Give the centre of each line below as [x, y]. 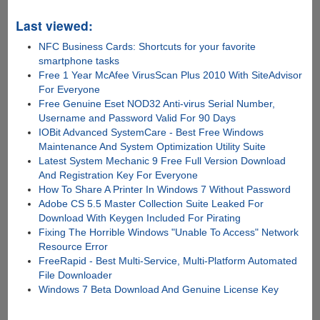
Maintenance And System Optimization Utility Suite [152, 146]
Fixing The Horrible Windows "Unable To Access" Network [169, 232]
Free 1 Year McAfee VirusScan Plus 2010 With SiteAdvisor [171, 75]
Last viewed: [54, 25]
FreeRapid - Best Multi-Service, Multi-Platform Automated [168, 260]
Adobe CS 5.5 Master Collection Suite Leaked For [151, 203]
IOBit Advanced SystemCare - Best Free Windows [151, 132]
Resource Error [74, 246]
